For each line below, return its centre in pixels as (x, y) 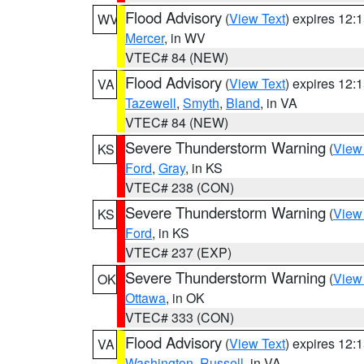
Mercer (145, 38)
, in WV (185, 38)
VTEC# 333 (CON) (180, 317)
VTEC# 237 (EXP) (178, 252)
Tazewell (151, 103)
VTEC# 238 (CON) (180, 187)
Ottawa (145, 298)
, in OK (185, 298)
